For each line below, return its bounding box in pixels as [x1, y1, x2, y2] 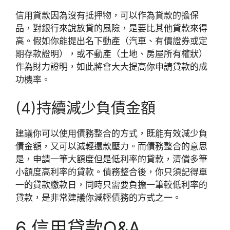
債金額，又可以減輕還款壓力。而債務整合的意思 [15, 141, 207, 151]
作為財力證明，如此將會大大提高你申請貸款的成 [15, 62, 207, 72]
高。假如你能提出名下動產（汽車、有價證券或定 [15, 36, 207, 47]
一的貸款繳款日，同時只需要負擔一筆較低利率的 [15, 179, 207, 190]
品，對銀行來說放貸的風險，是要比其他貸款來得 [15, 23, 207, 34]
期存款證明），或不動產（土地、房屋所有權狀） [15, 49, 207, 60]
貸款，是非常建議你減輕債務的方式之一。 [15, 192, 181, 203]
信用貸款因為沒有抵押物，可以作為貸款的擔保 [15, 10, 199, 21]
